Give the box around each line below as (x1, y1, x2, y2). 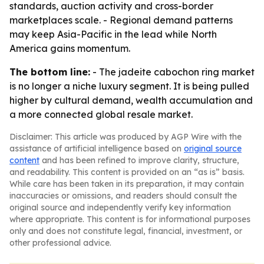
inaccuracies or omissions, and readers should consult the (9, 190, 237, 201)
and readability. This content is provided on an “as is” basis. (9, 167, 245, 177)
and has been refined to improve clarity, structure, (39, 155, 239, 166)
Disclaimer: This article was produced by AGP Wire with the (9, 131, 242, 142)
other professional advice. (9, 237, 111, 248)
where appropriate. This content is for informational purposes (9, 214, 250, 225)
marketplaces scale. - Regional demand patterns (9, 14, 233, 26)
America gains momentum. (9, 42, 130, 54)
